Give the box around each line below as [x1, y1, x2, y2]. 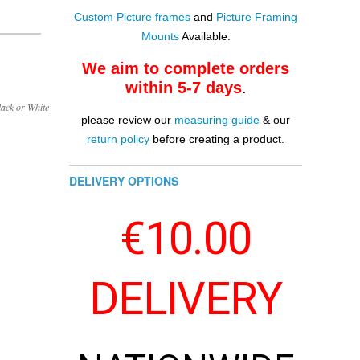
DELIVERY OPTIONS [69, 173, 178, 190]
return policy [87, 133, 149, 146]
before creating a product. [149, 133, 284, 146]
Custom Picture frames [74, 10, 190, 24]
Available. [178, 30, 231, 43]
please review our [81, 113, 174, 127]
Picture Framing [216, 10, 297, 24]
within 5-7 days [125, 79, 242, 97]
